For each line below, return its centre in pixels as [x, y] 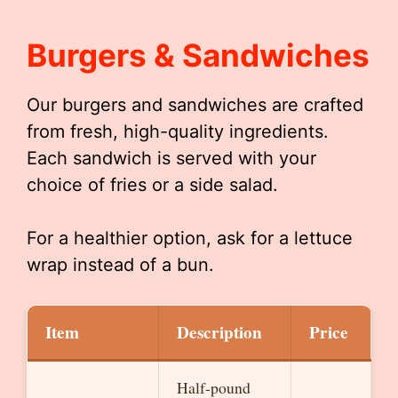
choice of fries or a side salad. [152, 185]
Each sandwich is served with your [171, 158]
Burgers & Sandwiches [198, 55]
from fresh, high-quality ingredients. [178, 131]
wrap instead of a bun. [120, 265]
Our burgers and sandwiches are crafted [195, 105]
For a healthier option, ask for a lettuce [190, 238]
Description [219, 332]
